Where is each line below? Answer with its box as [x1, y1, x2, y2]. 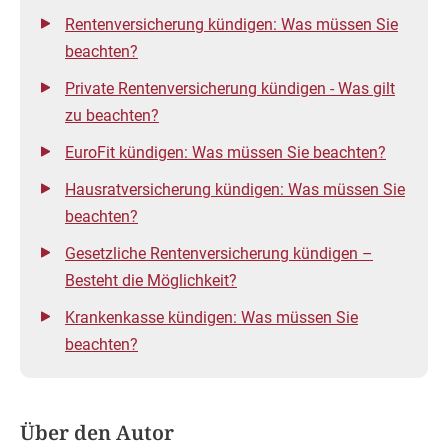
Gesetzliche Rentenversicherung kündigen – [65, 244, 373, 264]
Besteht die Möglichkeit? [65, 271, 237, 291]
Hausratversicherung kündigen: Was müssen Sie [65, 180, 405, 200]
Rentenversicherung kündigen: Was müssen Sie [65, 15, 398, 35]
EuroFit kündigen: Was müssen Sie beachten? [65, 143, 386, 163]
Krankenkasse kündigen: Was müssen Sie [65, 308, 358, 328]
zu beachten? [65, 106, 159, 126]
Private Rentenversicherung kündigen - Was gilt [65, 79, 395, 99]
